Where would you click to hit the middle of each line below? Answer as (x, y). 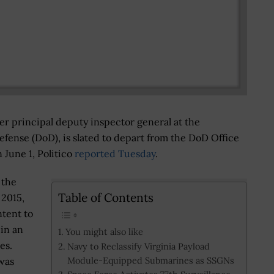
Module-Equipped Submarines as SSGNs (150, 260)
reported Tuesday (115, 154)
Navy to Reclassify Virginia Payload (138, 246)
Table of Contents (106, 197)
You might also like (104, 231)
